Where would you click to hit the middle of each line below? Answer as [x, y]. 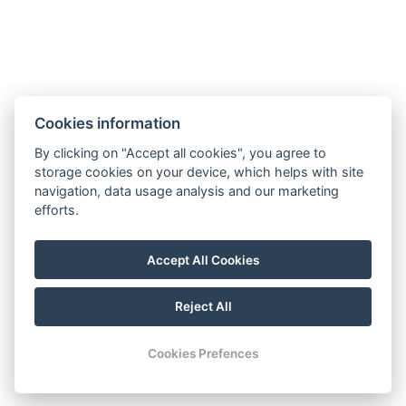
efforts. [57, 209]
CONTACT [203, 364]
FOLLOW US [69, 291]
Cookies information [108, 123]
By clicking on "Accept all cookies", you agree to [181, 152]
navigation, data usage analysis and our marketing [187, 190]
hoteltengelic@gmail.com [136, 203]
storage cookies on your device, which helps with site [199, 171]
